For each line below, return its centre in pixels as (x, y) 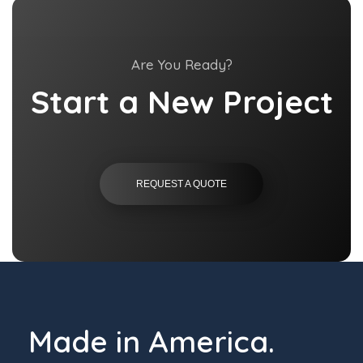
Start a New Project (181, 102)
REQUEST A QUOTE (181, 184)
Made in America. (152, 342)
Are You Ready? (181, 65)
